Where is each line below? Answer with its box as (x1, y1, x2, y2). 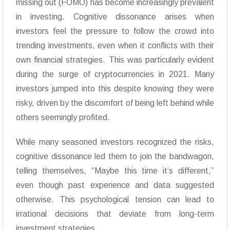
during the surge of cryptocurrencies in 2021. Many (16, 70, 214, 79)
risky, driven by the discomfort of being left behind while (16, 99, 214, 108)
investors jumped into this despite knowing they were (16, 84, 214, 93)
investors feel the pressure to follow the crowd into (16, 27, 214, 36)
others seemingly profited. (16, 113, 110, 122)
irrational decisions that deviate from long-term (16, 209, 214, 219)
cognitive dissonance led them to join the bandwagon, (16, 152, 214, 161)
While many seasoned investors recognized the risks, (16, 138, 214, 147)
